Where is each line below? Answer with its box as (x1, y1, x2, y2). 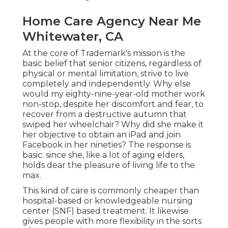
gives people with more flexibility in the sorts (22, 216, 202, 226)
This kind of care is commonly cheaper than (22, 186, 199, 196)
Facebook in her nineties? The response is (22, 140, 191, 150)
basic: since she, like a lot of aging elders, (22, 150, 184, 160)
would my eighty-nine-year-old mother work (22, 89, 205, 99)
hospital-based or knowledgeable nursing (22, 196, 193, 206)
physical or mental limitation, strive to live (22, 69, 189, 79)
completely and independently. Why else (22, 79, 191, 89)
